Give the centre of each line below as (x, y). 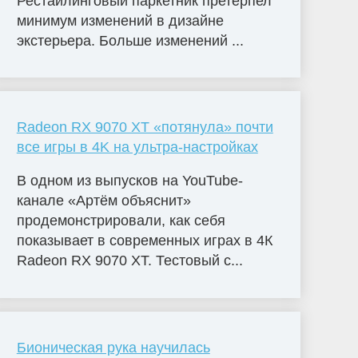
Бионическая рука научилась (113, 348)
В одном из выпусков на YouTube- (129, 181)
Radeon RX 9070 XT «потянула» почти (145, 127)
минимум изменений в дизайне (120, 20)
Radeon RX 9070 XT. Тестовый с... (129, 261)
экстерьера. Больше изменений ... (130, 40)
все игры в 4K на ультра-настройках (137, 147)
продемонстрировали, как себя (121, 221)
